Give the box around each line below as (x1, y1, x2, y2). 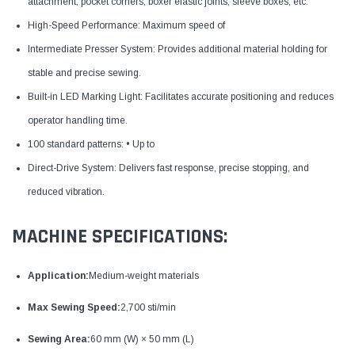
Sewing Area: (28, 333, 90, 345)
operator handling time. (28, 114, 128, 126)
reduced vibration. (28, 185, 105, 197)
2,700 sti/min (120, 301, 176, 313)
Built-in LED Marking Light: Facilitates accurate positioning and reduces (28, 90, 334, 102)
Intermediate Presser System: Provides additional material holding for (28, 43, 327, 55)
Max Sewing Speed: (28, 301, 120, 313)
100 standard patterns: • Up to (28, 138, 155, 150)
